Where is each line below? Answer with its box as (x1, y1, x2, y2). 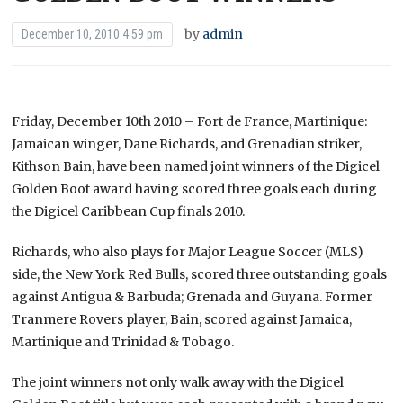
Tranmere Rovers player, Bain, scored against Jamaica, (12, 310, 353, 327)
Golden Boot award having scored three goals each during (12, 180, 378, 197)
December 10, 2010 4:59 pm (22, 26, 164, 41)
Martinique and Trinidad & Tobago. (12, 333, 235, 350)
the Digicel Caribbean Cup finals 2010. (12, 202, 246, 219)
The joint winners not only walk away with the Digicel (12, 373, 345, 390)
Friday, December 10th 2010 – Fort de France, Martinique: (12, 112, 368, 130)
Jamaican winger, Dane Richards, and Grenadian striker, (12, 135, 363, 152)
